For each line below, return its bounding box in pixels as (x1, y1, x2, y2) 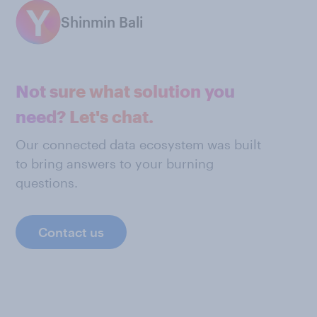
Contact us (38, 224, 104, 241)
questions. (16, 175, 78, 191)
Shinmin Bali (61, 13, 143, 31)
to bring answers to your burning (16, 156, 214, 172)
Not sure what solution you (16, 81, 235, 102)
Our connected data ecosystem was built (16, 137, 261, 153)
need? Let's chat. (16, 106, 154, 127)
